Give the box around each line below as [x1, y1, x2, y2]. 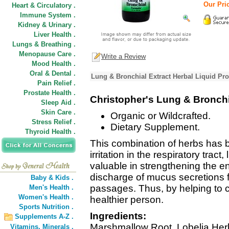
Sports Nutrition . [19, 203, 74, 211]
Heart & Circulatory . [12, 2, 76, 9]
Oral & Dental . [30, 70, 76, 77]
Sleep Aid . [41, 99, 76, 106]
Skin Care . [41, 108, 76, 116]
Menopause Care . [19, 50, 76, 58]
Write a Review [101, 53, 146, 61]
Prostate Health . [24, 89, 76, 97]
